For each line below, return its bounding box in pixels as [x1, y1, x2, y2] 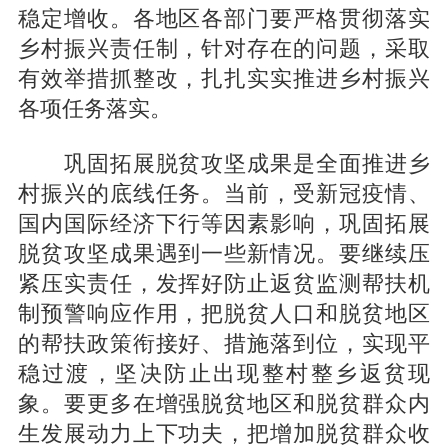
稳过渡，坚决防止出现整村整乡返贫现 [17, 355, 431, 388]
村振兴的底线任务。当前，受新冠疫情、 [17, 175, 431, 208]
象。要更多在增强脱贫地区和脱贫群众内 [17, 385, 431, 418]
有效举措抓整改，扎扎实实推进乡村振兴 [17, 60, 431, 93]
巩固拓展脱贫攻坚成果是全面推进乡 [17, 145, 431, 178]
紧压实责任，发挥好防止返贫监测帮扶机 [17, 265, 431, 298]
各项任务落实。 [17, 90, 172, 123]
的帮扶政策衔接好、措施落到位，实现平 [17, 325, 431, 358]
